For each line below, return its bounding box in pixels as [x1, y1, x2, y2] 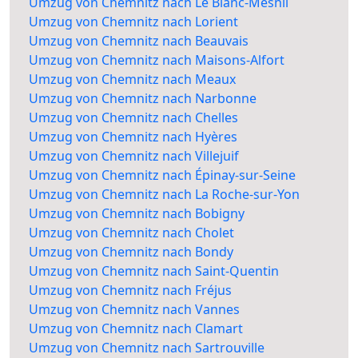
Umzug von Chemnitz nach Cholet [29, 224, 234, 242]
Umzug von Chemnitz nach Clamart [29, 320, 243, 338]
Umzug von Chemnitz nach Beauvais [29, 32, 249, 50]
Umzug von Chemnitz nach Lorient [29, 13, 238, 31]
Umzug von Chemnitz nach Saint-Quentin [29, 262, 279, 280]
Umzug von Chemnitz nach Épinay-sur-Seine [29, 166, 296, 185]
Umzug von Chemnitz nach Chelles [29, 109, 238, 127]
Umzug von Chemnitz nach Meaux [29, 70, 236, 89]
